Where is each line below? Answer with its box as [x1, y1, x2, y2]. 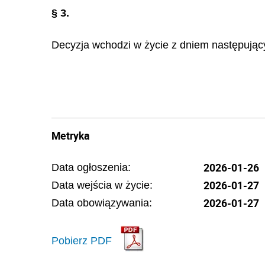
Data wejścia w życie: [51, 179, 153, 191]
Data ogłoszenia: [51, 161, 131, 173]
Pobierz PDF [51, 235, 112, 247]
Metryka [51, 128, 89, 143]
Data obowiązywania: [51, 196, 152, 209]
